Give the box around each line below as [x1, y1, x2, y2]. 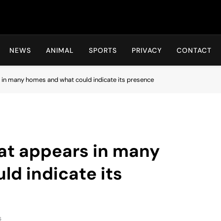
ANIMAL [46, 46, 74, 55]
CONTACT [177, 46, 212, 55]
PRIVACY [132, 46, 162, 55]
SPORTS [89, 46, 117, 55]
